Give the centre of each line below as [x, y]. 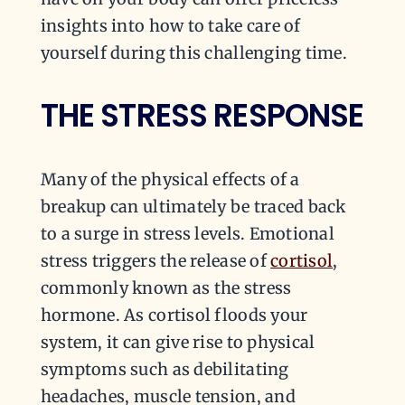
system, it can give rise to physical [178, 342]
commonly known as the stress [166, 287]
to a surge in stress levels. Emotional [188, 233]
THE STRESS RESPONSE [202, 116]
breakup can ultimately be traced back [193, 206]
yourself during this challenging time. [194, 52]
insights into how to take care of [170, 25]
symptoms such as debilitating [165, 369]
